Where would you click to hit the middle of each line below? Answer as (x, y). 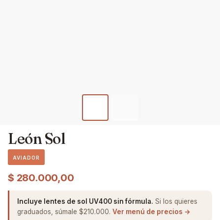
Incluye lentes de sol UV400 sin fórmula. (85, 201)
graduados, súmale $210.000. (65, 211)
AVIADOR (26, 157)
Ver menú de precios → (151, 211)
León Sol (37, 138)
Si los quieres (175, 201)
